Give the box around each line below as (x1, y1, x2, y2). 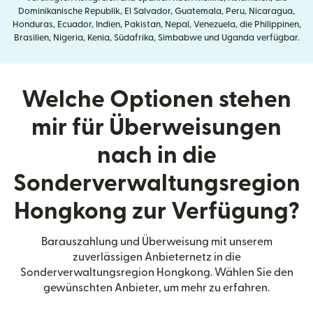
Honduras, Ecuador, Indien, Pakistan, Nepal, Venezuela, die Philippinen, (12, 20, 301, 29)
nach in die (96, 143, 217, 167)
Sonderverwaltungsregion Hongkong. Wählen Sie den (20, 266, 293, 278)
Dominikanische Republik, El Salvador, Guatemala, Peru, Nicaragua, (18, 6, 295, 15)
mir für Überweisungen (31, 115, 282, 139)
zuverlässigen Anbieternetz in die (72, 251, 241, 263)
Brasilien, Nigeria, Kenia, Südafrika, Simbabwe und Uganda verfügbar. (13, 33, 300, 42)
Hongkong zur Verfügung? (13, 199, 300, 223)
